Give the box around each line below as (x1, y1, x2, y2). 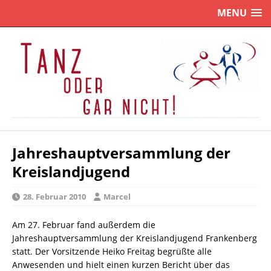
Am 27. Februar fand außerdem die (12, 218, 155, 230)
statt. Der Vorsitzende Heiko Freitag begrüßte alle (12, 245, 212, 257)
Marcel (103, 191, 131, 202)
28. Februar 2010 (23, 191, 86, 202)
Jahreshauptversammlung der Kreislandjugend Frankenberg (12, 232, 257, 244)
